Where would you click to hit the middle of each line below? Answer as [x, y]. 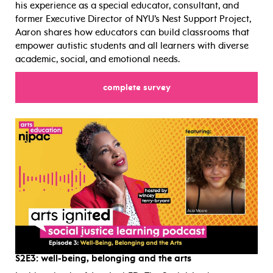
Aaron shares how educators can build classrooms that [132, 32]
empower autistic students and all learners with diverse [132, 45]
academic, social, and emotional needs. [97, 59]
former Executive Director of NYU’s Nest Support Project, [133, 19]
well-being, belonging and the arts [115, 259]
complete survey [136, 87]
